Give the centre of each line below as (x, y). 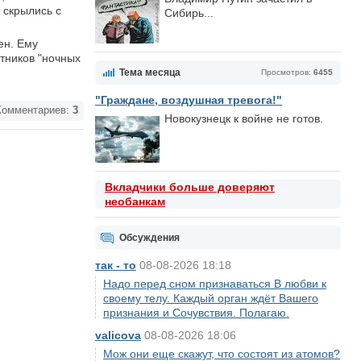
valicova (118, 335)
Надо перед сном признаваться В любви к (215, 284)
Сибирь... (189, 13)
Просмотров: (287, 72)
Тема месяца (150, 73)
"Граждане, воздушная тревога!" (189, 100)
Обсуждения (149, 238)
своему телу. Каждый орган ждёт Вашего (211, 298)
